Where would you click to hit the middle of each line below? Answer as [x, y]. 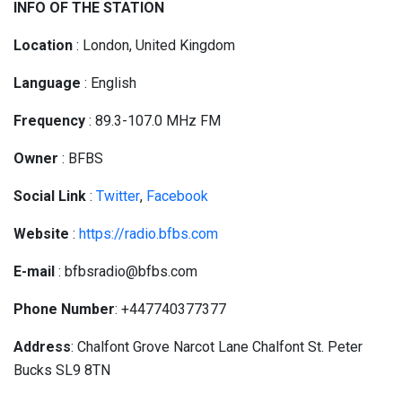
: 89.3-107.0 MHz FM [153, 121]
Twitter [118, 196]
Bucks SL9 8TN [62, 370]
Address [42, 347]
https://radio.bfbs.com [149, 234]
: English [109, 83]
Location [43, 45]
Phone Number [64, 309]
